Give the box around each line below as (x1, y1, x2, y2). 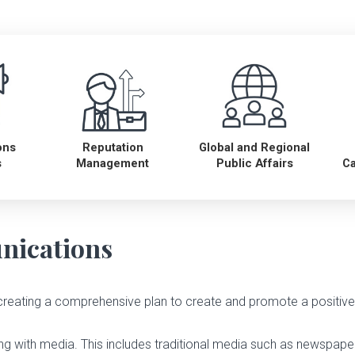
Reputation (82, 140, 143, 155)
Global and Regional (199, 140, 311, 155)
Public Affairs (216, 156, 293, 171)
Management (76, 156, 150, 171)
